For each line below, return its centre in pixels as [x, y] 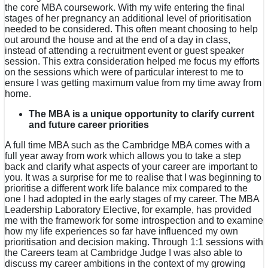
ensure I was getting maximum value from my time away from [133, 83]
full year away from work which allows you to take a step [123, 156]
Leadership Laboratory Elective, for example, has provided [128, 210]
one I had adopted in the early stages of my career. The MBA [132, 199]
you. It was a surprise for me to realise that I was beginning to [133, 178]
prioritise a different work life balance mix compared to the [126, 188]
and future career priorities [89, 125]
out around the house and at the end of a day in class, [118, 40]
